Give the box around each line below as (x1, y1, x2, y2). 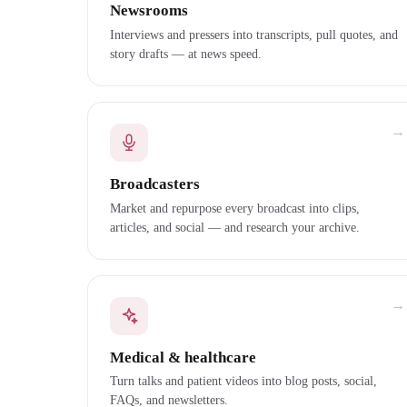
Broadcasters (110, 174, 200, 193)
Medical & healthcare (110, 348, 256, 366)
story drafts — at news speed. (110, 45, 262, 61)
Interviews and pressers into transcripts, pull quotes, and (110, 26, 398, 42)
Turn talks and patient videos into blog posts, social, (110, 373, 377, 389)
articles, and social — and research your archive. (110, 219, 360, 234)
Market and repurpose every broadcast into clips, (110, 200, 360, 215)
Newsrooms (110, 2, 188, 20)
